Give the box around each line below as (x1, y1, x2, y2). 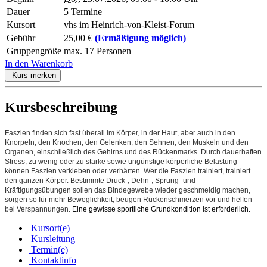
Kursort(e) (29, 222, 70, 233)
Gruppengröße (7, 46, 61, 57)
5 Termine (64, 7, 102, 17)
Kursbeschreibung (5, 99, 117, 115)
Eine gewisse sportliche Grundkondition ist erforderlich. (72, 204, 250, 213)
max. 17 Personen (64, 46, 131, 57)
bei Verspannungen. (5, 204, 70, 213)
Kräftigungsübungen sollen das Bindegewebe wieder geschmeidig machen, (5, 185, 250, 194)
